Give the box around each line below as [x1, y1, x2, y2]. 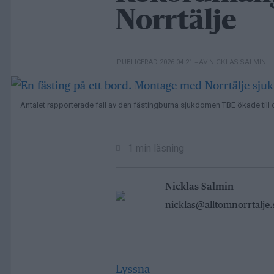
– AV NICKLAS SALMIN [194, 57, 266, 67]
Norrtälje [115, 9, 237, 37]
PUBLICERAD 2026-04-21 [116, 58, 194, 67]
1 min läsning [127, 142, 184, 154]
